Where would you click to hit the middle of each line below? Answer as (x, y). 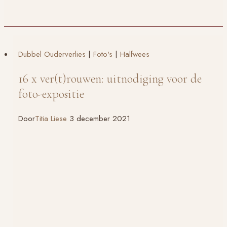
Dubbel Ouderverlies (52, 54)
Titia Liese (51, 118)
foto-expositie (51, 94)
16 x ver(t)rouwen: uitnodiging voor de (110, 79)
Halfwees (135, 54)
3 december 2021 (100, 118)
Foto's (103, 54)
